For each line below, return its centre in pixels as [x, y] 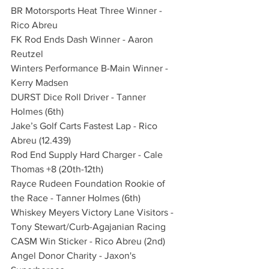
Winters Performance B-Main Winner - [91, 68]
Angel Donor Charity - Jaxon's [74, 256]
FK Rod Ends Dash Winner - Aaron [83, 40]
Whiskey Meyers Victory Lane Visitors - [93, 213]
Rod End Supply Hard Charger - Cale [88, 155]
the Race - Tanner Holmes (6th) [76, 198]
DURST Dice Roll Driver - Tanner [80, 97]
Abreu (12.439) [41, 141]
